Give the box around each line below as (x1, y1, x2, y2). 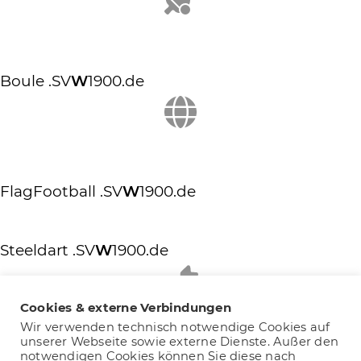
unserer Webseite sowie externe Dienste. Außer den (20, 334, 339, 349)
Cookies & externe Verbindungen (20, 299, 231, 315)
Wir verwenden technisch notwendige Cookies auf (20, 320, 330, 334)
